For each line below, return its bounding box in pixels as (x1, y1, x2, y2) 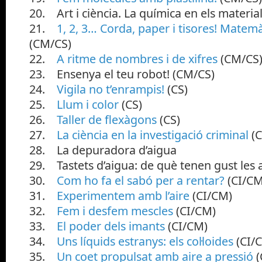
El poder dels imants (57, 218, 165, 234)
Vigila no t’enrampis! (57, 81, 167, 97)
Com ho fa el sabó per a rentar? (57, 172, 225, 188)
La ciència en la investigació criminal (57, 126, 249, 143)
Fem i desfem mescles (57, 202, 173, 219)
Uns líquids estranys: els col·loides (57, 233, 236, 249)
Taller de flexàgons (57, 111, 157, 127)
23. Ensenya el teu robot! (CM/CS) (29, 65, 215, 82)
